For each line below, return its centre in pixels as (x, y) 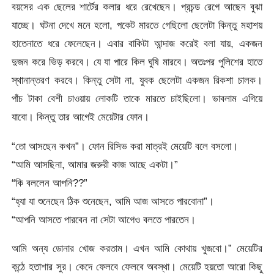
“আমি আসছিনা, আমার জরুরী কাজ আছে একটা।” (95, 164)
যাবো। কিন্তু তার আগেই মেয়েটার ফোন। (81, 117)
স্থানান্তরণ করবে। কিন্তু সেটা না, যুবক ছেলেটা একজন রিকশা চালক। (137, 80)
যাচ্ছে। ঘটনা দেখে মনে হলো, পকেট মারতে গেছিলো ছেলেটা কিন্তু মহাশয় (137, 25)
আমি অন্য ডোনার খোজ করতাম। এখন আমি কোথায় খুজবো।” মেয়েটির (137, 249)
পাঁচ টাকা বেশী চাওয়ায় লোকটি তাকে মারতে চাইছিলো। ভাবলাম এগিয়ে (137, 99)
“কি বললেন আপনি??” (50, 183)
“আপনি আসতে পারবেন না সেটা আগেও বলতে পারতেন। (104, 219)
